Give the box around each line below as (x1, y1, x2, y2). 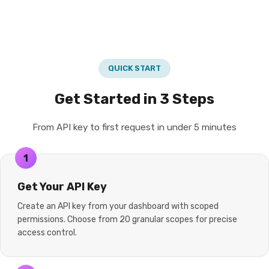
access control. (17, 228, 77, 238)
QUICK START (108, 64, 161, 73)
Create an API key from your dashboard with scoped (17, 201, 219, 211)
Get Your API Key (17, 180, 107, 193)
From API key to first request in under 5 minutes (32, 122, 237, 133)
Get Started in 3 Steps (55, 91, 214, 107)
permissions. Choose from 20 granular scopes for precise (17, 214, 237, 225)
